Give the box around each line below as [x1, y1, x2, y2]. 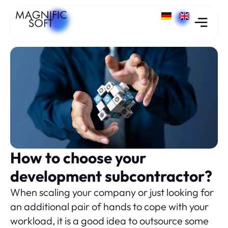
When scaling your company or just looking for [10, 186, 214, 198]
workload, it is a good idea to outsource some [10, 214, 209, 227]
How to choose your [10, 148, 146, 167]
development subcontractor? [10, 166, 212, 186]
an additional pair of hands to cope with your [10, 200, 209, 213]
